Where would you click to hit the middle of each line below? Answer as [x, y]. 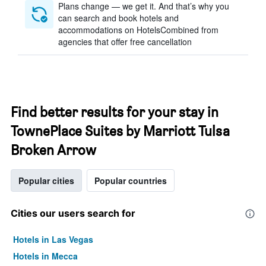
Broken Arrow [53, 150]
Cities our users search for [73, 213]
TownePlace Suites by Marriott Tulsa [120, 131]
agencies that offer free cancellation [125, 42]
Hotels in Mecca [45, 256]
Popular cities [46, 180]
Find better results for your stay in [115, 112]
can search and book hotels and [118, 18]
